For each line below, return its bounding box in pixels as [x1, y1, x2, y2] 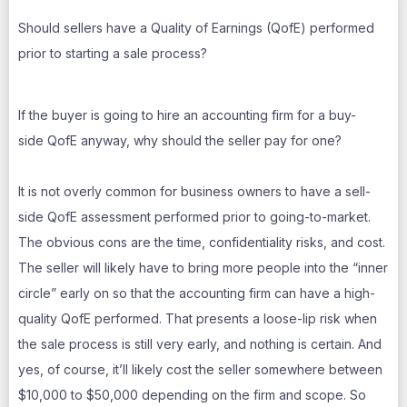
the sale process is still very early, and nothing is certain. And [18, 336, 382, 352]
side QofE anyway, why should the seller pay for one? [18, 133, 342, 148]
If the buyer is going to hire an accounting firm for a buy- [18, 107, 356, 123]
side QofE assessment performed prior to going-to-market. [18, 209, 371, 224]
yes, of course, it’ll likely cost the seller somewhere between [18, 362, 382, 377]
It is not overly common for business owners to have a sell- [18, 184, 371, 199]
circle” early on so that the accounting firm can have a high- [18, 285, 375, 301]
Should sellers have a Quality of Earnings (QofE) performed [18, 20, 374, 35]
